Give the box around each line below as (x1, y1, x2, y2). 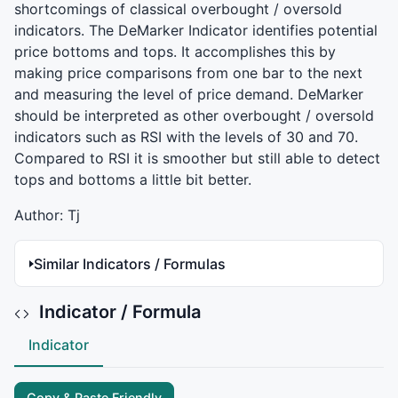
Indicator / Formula (35, 301, 201, 323)
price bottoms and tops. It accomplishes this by (14, 43, 336, 61)
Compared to (14, 149, 108, 168)
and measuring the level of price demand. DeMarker (14, 85, 363, 104)
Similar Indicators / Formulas (34, 254, 226, 273)
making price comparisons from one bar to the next (14, 64, 362, 83)
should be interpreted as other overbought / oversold (14, 107, 374, 125)
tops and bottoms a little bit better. (14, 171, 251, 189)
